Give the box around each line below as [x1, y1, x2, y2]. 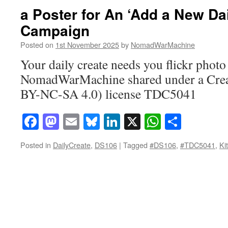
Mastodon [59, 110, 124, 133]
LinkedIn [120, 110, 180, 133]
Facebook [39, 110, 101, 133]
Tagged [123, 139, 148, 151]
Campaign [20, 20, 90, 41]
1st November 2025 [55, 39, 119, 50]
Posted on [20, 39, 53, 50]
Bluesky [100, 110, 153, 133]
